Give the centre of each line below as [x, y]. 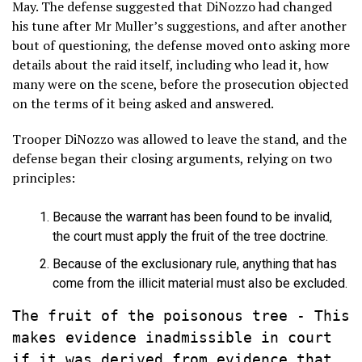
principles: [44, 177]
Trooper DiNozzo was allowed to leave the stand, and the [179, 139]
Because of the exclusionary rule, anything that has [195, 263]
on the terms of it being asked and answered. [143, 103]
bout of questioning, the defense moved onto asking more [181, 45]
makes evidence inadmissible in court [172, 337]
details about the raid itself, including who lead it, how [170, 64]
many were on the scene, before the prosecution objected [180, 84]
